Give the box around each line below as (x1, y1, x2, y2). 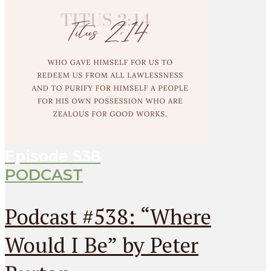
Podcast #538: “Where (5, 201, 211, 230)
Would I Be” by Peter (5, 230, 198, 259)
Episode (5, 146, 73, 166)
